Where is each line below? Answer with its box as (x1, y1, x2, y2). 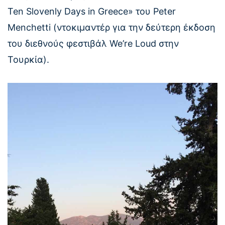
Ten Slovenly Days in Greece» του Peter (8, 6, 176, 17)
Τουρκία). (8, 54, 49, 65)
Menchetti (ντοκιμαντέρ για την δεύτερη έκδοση (8, 22, 215, 33)
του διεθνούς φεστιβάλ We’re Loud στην (8, 38, 179, 49)
